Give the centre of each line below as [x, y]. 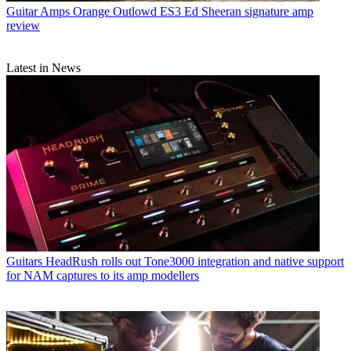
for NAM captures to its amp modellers [103, 275]
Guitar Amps [38, 11]
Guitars [24, 261]
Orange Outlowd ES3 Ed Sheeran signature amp [193, 11]
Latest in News [43, 67]
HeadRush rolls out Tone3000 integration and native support [195, 261]
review [23, 25]
